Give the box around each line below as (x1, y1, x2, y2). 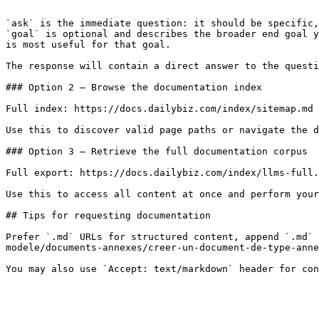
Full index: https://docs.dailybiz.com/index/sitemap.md (6, 103, 313, 114)
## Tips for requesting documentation (6, 210, 211, 221)
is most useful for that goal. (6, 39, 171, 50)
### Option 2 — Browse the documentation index (6, 82, 262, 93)
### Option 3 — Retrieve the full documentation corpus (6, 146, 308, 157)
